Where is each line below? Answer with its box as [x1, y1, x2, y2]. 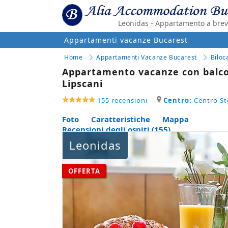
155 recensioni [97, 95, 148, 105]
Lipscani [62, 77, 103, 90]
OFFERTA [68, 166, 100, 176]
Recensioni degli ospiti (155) [62, 124, 170, 134]
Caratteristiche [91, 113, 150, 124]
